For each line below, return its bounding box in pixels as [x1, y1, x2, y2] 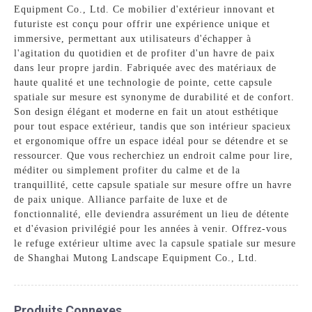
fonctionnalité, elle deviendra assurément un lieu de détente [14, 208, 290, 219]
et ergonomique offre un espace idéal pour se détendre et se [14, 135, 289, 146]
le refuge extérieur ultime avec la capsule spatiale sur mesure [14, 237, 297, 249]
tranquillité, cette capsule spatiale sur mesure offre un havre [14, 179, 292, 190]
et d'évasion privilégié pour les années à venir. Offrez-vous [14, 223, 288, 234]
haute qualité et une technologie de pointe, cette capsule [14, 77, 273, 88]
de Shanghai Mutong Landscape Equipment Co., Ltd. [14, 252, 258, 263]
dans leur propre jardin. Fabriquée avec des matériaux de [14, 62, 277, 73]
